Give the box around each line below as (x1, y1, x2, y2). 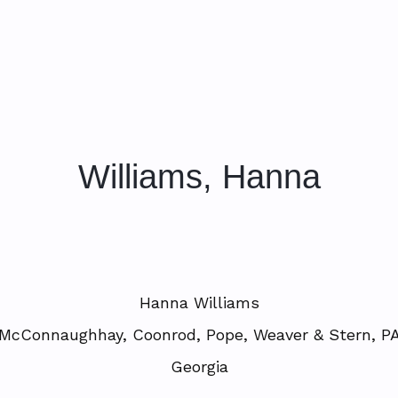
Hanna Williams (139, 293, 259, 312)
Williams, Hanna (77, 158, 321, 195)
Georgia (170, 357, 228, 376)
